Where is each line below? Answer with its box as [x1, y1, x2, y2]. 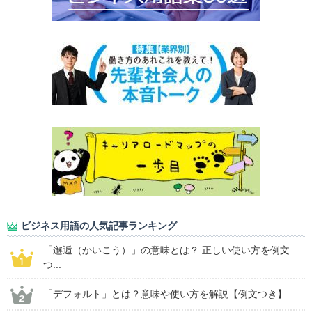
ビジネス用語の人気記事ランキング [21, 220, 177, 232]
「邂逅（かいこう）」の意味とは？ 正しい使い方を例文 [43, 244, 290, 256]
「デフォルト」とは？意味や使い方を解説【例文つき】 [43, 288, 287, 300]
